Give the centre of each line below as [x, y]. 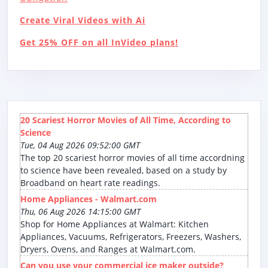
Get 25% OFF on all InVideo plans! [99, 42]
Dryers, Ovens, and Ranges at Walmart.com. [108, 249]
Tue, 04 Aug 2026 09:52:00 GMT [80, 145]
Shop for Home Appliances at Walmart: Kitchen [115, 224]
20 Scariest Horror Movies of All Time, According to [126, 120]
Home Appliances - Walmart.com [89, 199]
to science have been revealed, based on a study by [124, 170]
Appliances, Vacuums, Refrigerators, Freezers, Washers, [131, 237]
